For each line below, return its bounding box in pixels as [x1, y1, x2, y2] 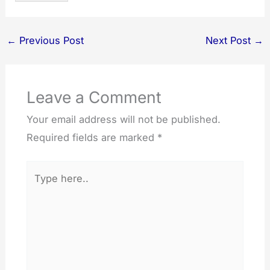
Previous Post [16, 34, 84, 47]
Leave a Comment [26, 87, 162, 107]
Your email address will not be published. [26, 113, 221, 125]
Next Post [206, 34, 254, 47]
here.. [25, 181, 54, 194]
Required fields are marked [26, 131, 157, 143]
